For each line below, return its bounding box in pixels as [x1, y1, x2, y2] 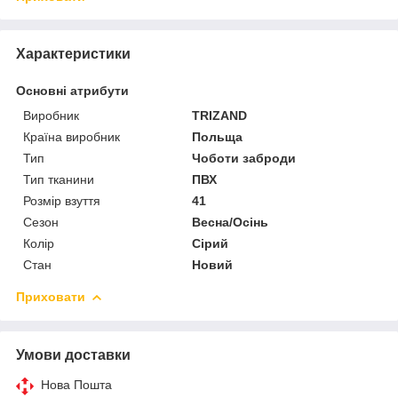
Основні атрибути [16, 83, 129, 98]
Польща [192, 129, 243, 144]
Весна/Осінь [192, 214, 269, 229]
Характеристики [16, 45, 131, 61]
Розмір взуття [23, 193, 100, 208]
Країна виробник [23, 129, 120, 144]
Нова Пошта [41, 377, 112, 392]
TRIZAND [192, 107, 248, 123]
